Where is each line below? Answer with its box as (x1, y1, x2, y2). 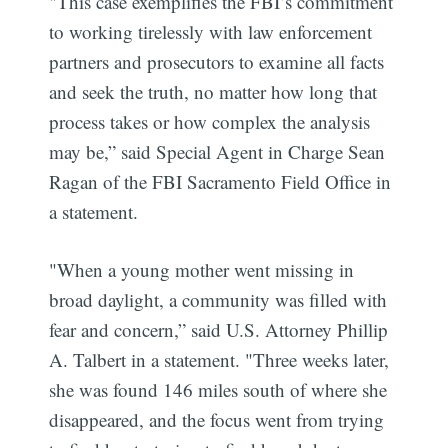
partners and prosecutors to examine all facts (49, 48, 385, 74)
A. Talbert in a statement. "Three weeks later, (49, 347, 390, 373)
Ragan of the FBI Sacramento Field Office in (49, 168, 392, 194)
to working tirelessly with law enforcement (49, 18, 373, 44)
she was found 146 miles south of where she (49, 377, 388, 403)
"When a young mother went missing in (49, 257, 355, 283)
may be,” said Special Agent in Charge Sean (49, 138, 386, 164)
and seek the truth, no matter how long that (49, 78, 378, 104)
